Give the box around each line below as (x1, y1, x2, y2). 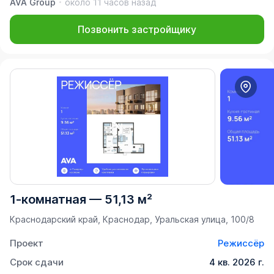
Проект (10, 237, 43, 249)
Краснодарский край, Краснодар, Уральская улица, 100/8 (10, 213, 254, 224)
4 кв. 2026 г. (209, 256, 264, 268)
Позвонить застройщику (78, 23, 196, 35)
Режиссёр (218, 237, 264, 249)
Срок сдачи (10, 256, 64, 268)
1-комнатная (10, 191, 86, 207)
